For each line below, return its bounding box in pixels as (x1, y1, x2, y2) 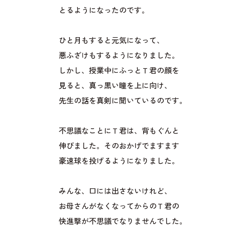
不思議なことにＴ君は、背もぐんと (58, 126, 179, 137)
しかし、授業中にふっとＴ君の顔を (58, 66, 179, 76)
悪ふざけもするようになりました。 (58, 51, 179, 61)
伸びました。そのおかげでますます (58, 141, 179, 152)
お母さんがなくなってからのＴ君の (58, 201, 179, 212)
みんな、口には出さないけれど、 (58, 186, 172, 197)
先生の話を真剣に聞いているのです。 (58, 96, 187, 106)
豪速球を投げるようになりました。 (58, 156, 179, 167)
